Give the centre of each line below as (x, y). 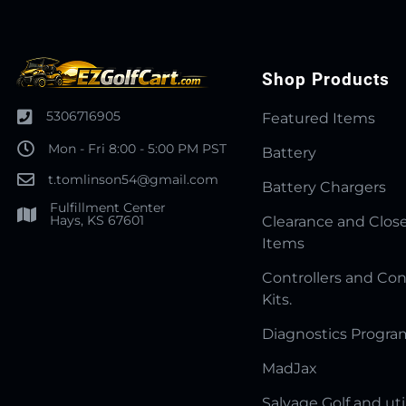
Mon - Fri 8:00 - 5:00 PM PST (137, 148)
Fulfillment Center (107, 208)
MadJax (289, 368)
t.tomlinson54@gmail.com (133, 179)
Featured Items (318, 118)
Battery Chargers (324, 187)
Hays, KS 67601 (97, 220)
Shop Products (325, 79)
